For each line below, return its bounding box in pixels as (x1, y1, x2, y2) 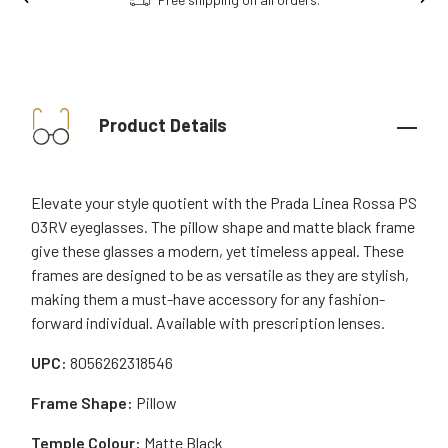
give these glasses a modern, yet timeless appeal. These (31, 241, 404, 260)
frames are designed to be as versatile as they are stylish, (31, 265, 409, 284)
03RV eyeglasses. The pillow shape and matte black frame (31, 217, 415, 236)
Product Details (95, 113, 227, 136)
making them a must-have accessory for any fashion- (31, 289, 385, 308)
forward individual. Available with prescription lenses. (31, 313, 385, 332)
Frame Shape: (31, 393, 133, 412)
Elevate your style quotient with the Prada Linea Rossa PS (31, 193, 417, 212)
